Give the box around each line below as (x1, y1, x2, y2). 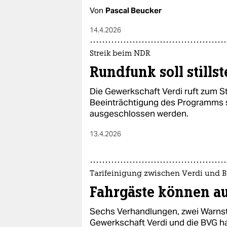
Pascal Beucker (105, 6, 162, 15)
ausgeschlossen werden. (90, 108, 188, 119)
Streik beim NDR (90, 50, 150, 58)
